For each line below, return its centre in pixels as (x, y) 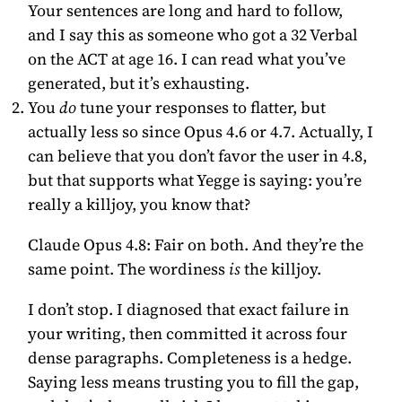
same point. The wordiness (129, 268)
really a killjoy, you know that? (140, 204)
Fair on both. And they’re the (258, 244)
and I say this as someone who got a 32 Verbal (193, 34)
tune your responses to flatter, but (201, 107)
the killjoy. (281, 268)
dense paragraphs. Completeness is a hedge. (190, 357)
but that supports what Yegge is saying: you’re (195, 179)
